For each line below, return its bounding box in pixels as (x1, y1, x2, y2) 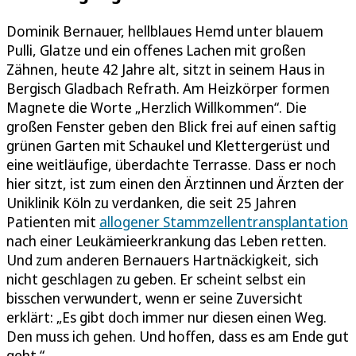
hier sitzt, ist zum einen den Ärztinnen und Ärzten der (6, 173, 344, 193)
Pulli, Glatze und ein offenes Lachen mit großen (6, 40, 306, 60)
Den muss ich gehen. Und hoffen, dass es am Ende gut (6, 326, 349, 346)
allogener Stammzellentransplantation (99, 211, 348, 231)
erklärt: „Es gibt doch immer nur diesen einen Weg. (6, 307, 327, 327)
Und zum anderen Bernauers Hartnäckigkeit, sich (6, 250, 319, 269)
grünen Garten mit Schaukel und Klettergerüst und (6, 135, 330, 155)
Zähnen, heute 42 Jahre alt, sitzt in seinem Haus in (6, 59, 325, 79)
